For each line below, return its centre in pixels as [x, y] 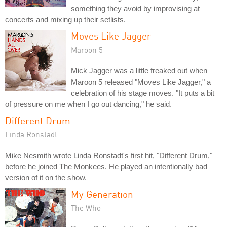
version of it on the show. [46, 178]
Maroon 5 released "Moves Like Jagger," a [141, 82]
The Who [86, 208]
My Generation [102, 194]
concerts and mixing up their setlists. [65, 20]
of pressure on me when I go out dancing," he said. [88, 104]
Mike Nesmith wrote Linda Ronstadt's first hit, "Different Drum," [109, 156]
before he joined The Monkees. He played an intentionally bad [106, 167]
